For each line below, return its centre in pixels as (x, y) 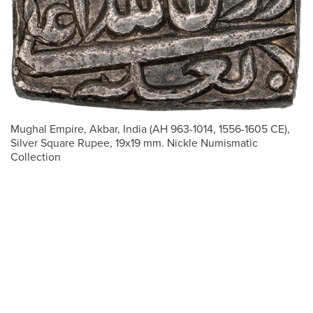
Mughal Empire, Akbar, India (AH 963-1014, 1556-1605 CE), (150, 130)
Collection (36, 158)
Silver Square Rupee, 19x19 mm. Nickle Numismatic (134, 144)
